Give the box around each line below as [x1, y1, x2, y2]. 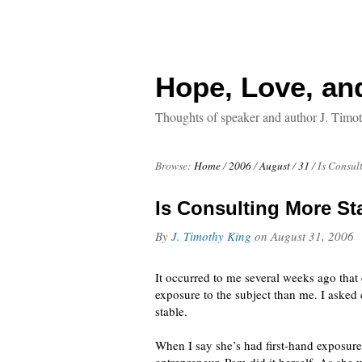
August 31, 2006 [271, 228, 354, 244]
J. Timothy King [171, 228, 251, 244]
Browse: [155, 158, 192, 173]
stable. [155, 303, 187, 319]
